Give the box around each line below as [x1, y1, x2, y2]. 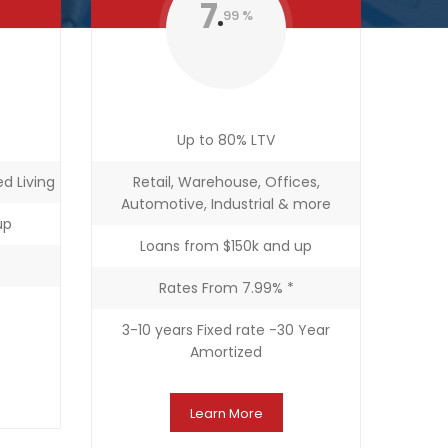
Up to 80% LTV [177, 130, 275, 150]
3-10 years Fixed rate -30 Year [122, 320, 330, 340]
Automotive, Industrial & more [121, 194, 331, 214]
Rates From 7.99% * [158, 278, 294, 298]
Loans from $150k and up [140, 236, 312, 256]
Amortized [190, 342, 262, 362]
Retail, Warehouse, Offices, [132, 172, 320, 192]
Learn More [189, 404, 263, 423]
